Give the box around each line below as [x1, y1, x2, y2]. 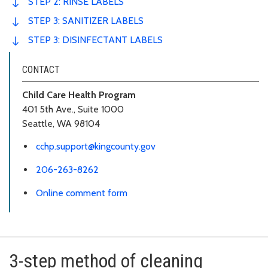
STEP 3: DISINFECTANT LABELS [28, 33, 163, 45]
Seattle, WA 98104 [22, 117, 100, 129]
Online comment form [36, 187, 127, 199]
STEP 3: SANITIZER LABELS [28, 14, 144, 26]
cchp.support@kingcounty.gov [36, 141, 156, 153]
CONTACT [22, 63, 60, 75]
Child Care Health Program [22, 89, 136, 100]
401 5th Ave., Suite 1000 [22, 103, 124, 115]
